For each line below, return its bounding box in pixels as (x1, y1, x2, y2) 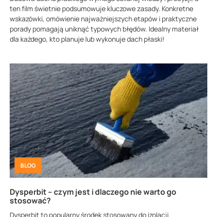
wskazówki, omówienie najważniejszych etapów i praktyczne (10, 14, 197, 23)
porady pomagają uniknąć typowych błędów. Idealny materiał (10, 24, 199, 33)
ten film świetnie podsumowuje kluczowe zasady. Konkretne (10, 4, 193, 13)
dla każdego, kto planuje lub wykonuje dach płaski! (10, 34, 164, 44)
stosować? (10, 195, 51, 206)
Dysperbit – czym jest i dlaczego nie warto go (10, 186, 176, 198)
